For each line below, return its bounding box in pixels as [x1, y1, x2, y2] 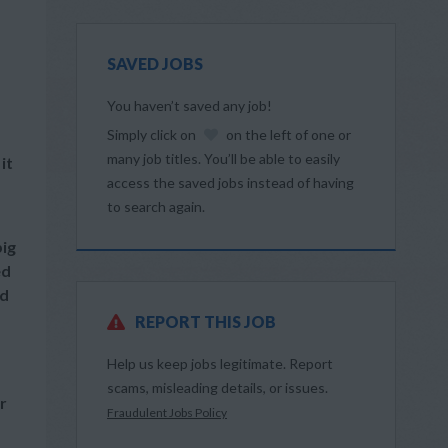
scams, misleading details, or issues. [107, 379, 328, 396]
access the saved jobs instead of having [107, 174, 354, 191]
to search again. [107, 198, 205, 215]
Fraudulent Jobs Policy [107, 405, 227, 420]
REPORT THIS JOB [135, 312, 276, 331]
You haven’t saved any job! [107, 97, 272, 114]
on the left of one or [223, 126, 351, 143]
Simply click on [107, 126, 199, 143]
